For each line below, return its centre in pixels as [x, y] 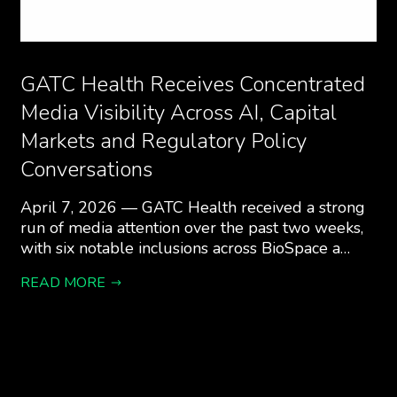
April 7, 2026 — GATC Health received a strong [193, 207]
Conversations [87, 169]
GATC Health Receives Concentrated [193, 84]
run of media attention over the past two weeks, [192, 228]
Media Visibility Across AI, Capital [179, 113]
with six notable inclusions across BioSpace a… [186, 248]
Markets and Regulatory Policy [164, 141]
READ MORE [63, 283]
